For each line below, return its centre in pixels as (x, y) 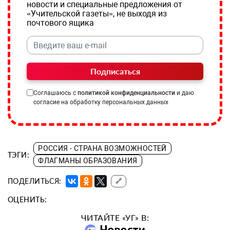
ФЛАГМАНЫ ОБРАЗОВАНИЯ (88, 161)
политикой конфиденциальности (126, 93)
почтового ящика (60, 23)
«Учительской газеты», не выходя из (97, 14)
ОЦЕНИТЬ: (27, 200)
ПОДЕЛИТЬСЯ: (35, 181)
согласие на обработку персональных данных (101, 102)
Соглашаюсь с (55, 93)
